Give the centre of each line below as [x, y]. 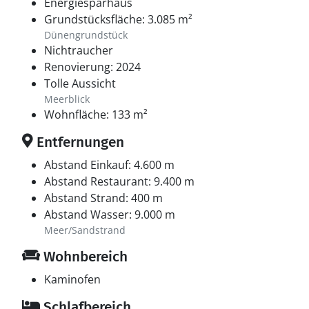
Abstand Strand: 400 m [103, 198]
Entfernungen [79, 142]
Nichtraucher [79, 50]
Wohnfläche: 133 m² [96, 114]
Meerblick [67, 99]
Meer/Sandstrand [85, 230]
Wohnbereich [84, 257]
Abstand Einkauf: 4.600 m [109, 165]
